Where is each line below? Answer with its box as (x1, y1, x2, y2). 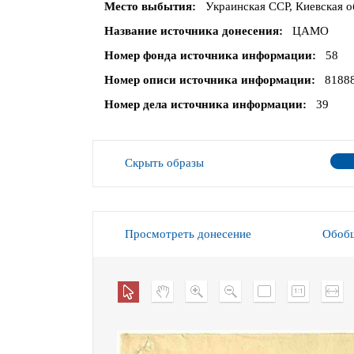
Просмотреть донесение (125, 228, 251, 241)
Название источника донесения (104, 24, 279, 38)
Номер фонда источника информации (104, 49, 312, 62)
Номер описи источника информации (104, 73, 311, 87)
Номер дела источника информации (104, 98, 303, 111)
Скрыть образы (125, 156, 204, 170)
